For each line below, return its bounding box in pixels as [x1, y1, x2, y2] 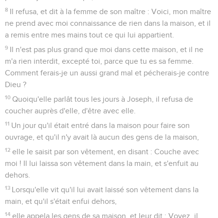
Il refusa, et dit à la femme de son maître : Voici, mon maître [10, 7, 212, 16]
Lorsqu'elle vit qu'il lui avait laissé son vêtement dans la [12, 185, 199, 194]
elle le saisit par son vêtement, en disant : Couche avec [12, 147, 200, 156]
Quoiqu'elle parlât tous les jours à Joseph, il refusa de [12, 95, 194, 103]
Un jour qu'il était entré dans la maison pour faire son [11, 121, 190, 129]
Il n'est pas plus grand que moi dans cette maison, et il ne [10, 45, 204, 54]
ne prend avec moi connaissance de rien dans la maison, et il [5, 19, 211, 27]
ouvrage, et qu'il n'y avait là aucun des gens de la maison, [5, 133, 199, 141]
